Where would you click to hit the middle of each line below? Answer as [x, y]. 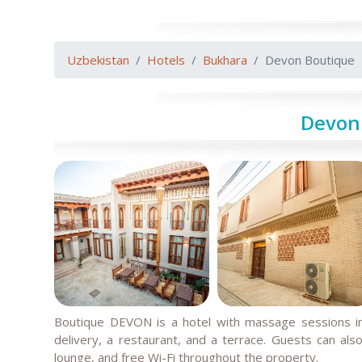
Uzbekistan [98, 60]
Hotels [166, 60]
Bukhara [225, 60]
